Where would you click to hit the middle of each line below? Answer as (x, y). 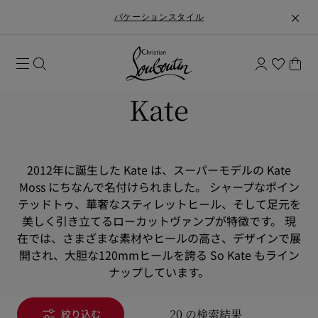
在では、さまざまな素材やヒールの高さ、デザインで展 (159, 238)
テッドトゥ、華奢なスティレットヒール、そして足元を (159, 204)
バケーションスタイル (159, 17)
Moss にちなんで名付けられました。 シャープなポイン (159, 187)
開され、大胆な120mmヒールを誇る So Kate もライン (159, 255)
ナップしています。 (159, 272)
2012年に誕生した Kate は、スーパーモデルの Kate (159, 170)
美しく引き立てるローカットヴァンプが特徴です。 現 (159, 221)
